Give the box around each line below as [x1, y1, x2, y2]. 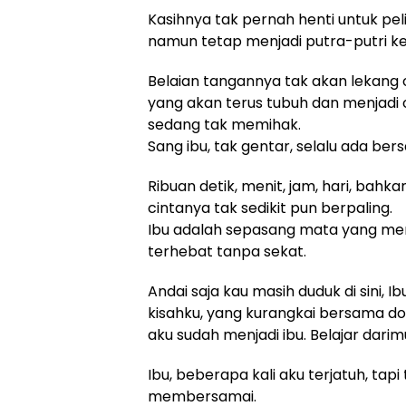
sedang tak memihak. [148, 114, 301, 135]
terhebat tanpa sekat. [148, 241, 306, 262]
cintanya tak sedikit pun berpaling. [148, 198, 392, 218]
